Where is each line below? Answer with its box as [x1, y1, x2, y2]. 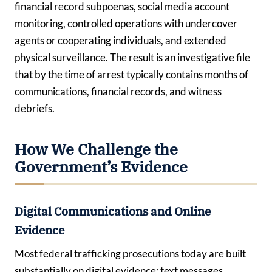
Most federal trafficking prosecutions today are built [15, 247, 246, 260]
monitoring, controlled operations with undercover [15, 17, 237, 30]
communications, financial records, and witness [15, 85, 222, 98]
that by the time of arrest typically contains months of [15, 68, 248, 81]
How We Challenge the [15, 139, 178, 159]
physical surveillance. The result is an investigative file [15, 51, 250, 64]
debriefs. [15, 102, 55, 115]
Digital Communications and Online [15, 203, 211, 219]
